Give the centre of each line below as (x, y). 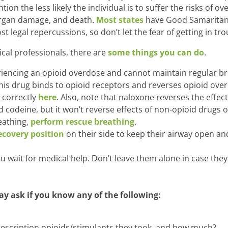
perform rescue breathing (82, 122)
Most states (120, 20)
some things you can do (156, 53)
